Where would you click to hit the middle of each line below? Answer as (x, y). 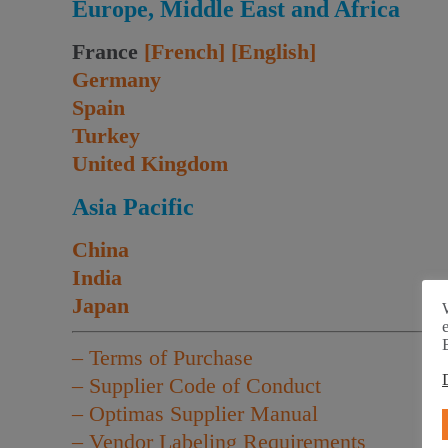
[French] (184, 51)
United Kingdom (150, 163)
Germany (116, 79)
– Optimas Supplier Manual (195, 413)
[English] (273, 51)
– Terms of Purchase (162, 357)
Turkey (106, 135)
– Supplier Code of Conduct (196, 385)
